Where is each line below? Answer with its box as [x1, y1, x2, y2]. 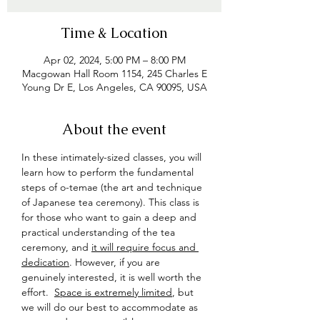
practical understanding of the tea [21, 226, 178, 239]
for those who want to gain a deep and [21, 211, 199, 224]
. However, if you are [69, 256, 163, 269]
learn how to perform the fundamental [21, 166, 196, 179]
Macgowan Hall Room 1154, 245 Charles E [21, 67, 207, 80]
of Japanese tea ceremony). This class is [21, 196, 202, 209]
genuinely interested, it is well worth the [21, 271, 204, 284]
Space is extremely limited [54, 286, 172, 299]
